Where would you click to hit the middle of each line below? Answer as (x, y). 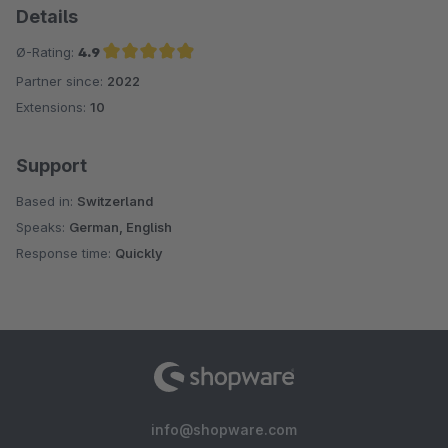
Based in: (46, 200)
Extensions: (53, 106)
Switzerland (115, 200)
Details (47, 16)
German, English (120, 226)
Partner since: (61, 80)
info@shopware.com (224, 429)
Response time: (65, 252)
